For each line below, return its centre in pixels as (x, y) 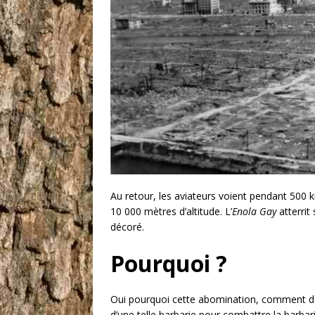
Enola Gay (254, 212)
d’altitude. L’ (204, 212)
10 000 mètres (143, 212)
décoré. (127, 227)
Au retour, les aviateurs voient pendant (200, 196)
